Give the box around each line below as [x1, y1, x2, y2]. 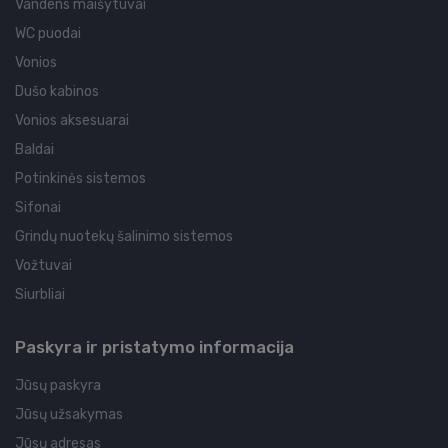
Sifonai [15, 199, 61, 217]
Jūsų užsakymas [15, 406, 123, 424]
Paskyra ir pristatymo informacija [15, 337, 294, 358]
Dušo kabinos [15, 83, 99, 101]
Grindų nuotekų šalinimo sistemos [15, 228, 233, 246]
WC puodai [15, 25, 81, 43]
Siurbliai [15, 286, 65, 304]
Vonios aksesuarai [15, 112, 129, 130]
